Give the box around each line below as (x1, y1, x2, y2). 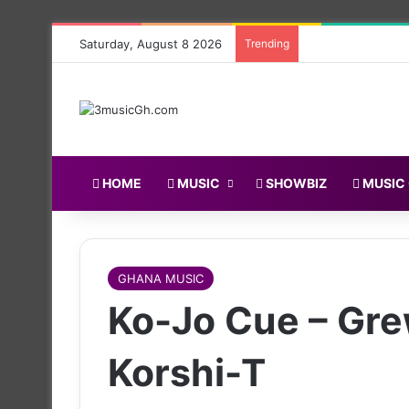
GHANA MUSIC (118, 270, 204, 286)
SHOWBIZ (263, 174, 327, 191)
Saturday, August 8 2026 (79, 37, 222, 51)
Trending (245, 37, 289, 50)
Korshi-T (108, 349, 266, 395)
